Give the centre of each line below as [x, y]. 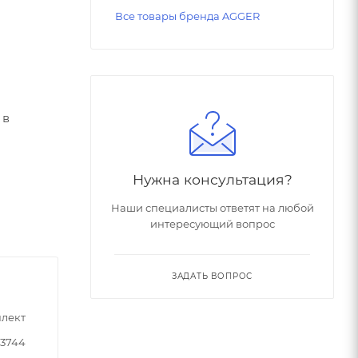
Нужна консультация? [212, 180]
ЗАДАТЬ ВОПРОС [212, 276]
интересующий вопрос [212, 224]
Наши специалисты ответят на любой [212, 208]
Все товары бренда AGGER [187, 16]
